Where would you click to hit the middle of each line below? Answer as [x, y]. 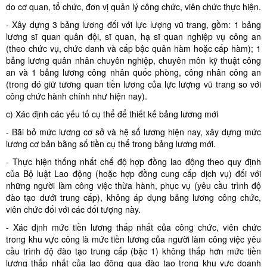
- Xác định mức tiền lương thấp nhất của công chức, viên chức [133, 227]
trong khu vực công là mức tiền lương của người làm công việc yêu [133, 239]
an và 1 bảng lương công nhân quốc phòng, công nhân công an [133, 72]
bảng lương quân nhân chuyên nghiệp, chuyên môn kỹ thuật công [133, 60]
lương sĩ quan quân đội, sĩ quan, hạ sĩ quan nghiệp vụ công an [133, 36]
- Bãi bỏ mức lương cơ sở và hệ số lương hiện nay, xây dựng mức [133, 132]
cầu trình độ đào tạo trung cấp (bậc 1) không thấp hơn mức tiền [133, 251]
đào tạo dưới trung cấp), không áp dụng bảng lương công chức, [133, 197]
